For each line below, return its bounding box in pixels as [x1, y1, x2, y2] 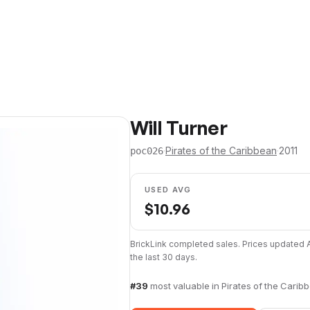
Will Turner [130, 116, 227, 140]
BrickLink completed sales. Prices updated [130, 239, 307, 249]
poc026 [130, 145, 163, 156]
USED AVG [145, 185, 192, 194]
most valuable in [150, 280, 221, 291]
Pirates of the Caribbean [165, 145, 277, 156]
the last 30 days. [130, 252, 197, 262]
